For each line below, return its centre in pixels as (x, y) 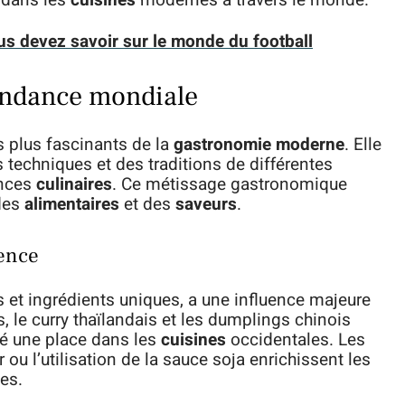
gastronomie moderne (259, 145)
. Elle (363, 145)
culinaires (74, 184)
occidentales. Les (296, 340)
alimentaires (72, 204)
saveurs (206, 204)
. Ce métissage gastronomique (230, 184)
